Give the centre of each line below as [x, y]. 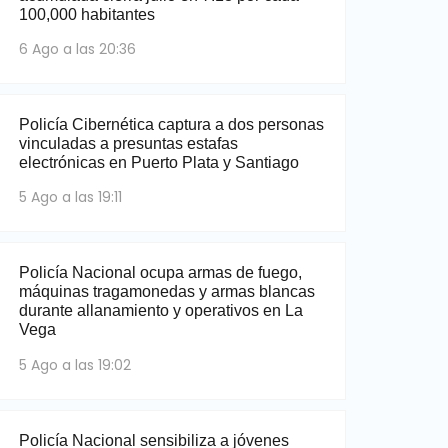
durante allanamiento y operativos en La [160, 311]
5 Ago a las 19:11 [70, 197]
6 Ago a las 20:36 [77, 49]
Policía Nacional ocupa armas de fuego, [160, 273]
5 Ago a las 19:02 [74, 364]
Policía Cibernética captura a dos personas [171, 125]
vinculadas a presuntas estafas [128, 144]
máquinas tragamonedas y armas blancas [166, 292]
